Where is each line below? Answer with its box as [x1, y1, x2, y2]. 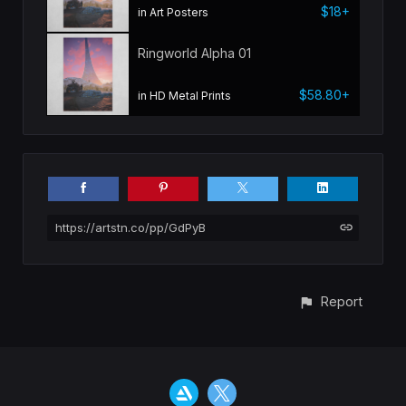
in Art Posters [138, 5, 208, 19]
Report [321, 293, 362, 309]
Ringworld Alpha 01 [138, 45, 251, 62]
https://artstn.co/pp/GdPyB [55, 219, 206, 235]
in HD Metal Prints [138, 88, 231, 102]
